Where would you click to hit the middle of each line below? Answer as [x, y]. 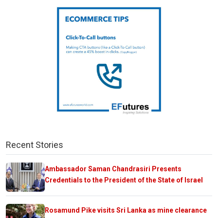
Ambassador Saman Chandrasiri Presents [113, 169]
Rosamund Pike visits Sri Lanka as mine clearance [126, 210]
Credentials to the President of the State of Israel [124, 180]
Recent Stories [35, 145]
